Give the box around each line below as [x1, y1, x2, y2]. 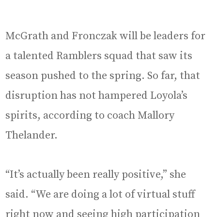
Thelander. [5, 128, 58, 142]
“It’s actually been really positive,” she [5, 168, 186, 181]
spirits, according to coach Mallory [5, 108, 175, 122]
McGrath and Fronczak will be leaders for [5, 29, 206, 43]
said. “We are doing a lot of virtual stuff [5, 187, 195, 201]
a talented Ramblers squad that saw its [5, 49, 193, 62]
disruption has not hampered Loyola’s [5, 89, 188, 102]
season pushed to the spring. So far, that [5, 69, 201, 82]
